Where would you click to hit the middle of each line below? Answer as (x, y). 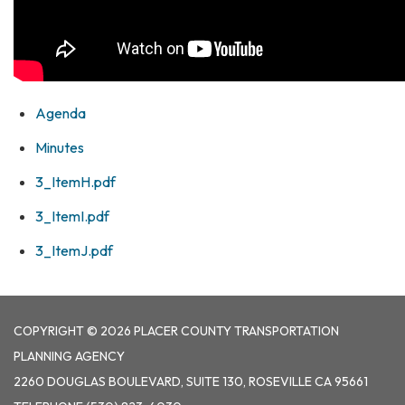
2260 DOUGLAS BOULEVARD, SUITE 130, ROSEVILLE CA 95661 (191, 382)
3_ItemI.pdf (72, 217)
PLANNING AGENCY (69, 357)
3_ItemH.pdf (75, 182)
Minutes (60, 148)
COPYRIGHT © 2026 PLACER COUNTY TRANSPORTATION (176, 331)
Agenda (61, 113)
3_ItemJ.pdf (74, 251)
